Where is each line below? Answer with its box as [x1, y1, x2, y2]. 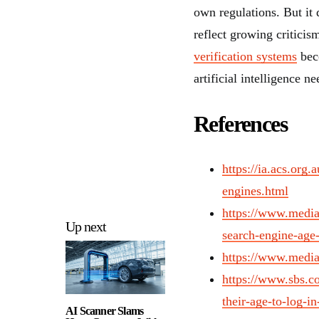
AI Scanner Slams [66, 304, 144, 317]
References [194, 110, 287, 137]
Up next [66, 218, 106, 234]
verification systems [194, 48, 297, 63]
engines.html [222, 183, 288, 198]
